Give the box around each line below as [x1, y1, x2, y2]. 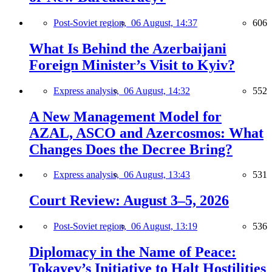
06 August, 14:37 [131, 17, 197, 28]
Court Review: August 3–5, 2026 [29, 192, 229, 209]
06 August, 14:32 [124, 85, 190, 96]
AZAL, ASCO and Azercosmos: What [29, 124, 263, 141]
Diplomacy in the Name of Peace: [29, 244, 236, 260]
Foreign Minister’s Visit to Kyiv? [29, 56, 235, 73]
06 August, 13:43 [124, 169, 190, 180]
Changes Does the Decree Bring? [29, 141, 233, 157]
